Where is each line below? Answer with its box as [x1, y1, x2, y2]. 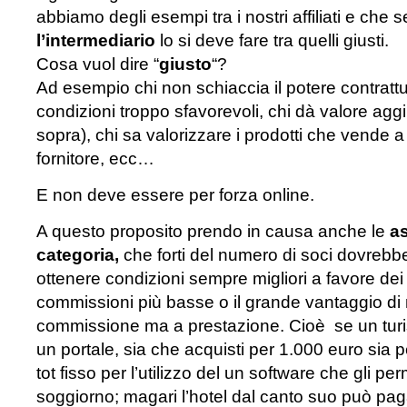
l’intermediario [36, 31, 155, 50]
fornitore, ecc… [36, 149, 154, 168]
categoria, [36, 245, 119, 264]
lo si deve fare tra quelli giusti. [155, 31, 389, 50]
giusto [159, 55, 212, 74]
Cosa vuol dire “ [36, 55, 159, 74]
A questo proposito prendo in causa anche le [36, 222, 390, 241]
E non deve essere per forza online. [36, 185, 314, 204]
